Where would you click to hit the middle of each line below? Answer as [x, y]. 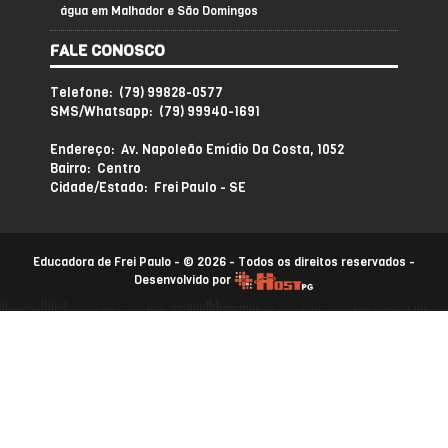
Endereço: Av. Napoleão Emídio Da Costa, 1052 [197, 150]
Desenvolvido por [184, 280]
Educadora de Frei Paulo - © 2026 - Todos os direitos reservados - [224, 262]
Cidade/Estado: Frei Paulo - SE [148, 188]
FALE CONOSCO [107, 51]
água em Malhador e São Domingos [159, 11]
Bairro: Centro [95, 169]
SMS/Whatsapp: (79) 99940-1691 [155, 112]
